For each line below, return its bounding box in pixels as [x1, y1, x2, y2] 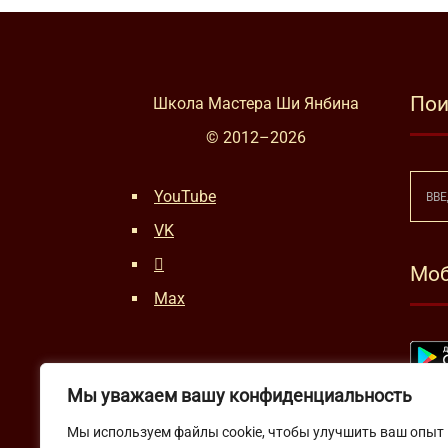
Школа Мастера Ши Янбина [152, 94, 359, 113]
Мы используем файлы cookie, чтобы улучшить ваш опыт [67, 424, 444, 440]
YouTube [154, 187, 216, 206]
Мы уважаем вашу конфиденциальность [67, 385, 412, 406]
